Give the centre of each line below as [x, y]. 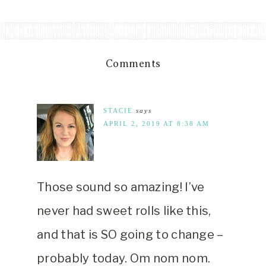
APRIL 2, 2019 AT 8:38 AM [156, 124]
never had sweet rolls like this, [124, 211]
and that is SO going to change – [130, 235]
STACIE [118, 111]
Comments [133, 64]
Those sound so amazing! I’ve [121, 187]
